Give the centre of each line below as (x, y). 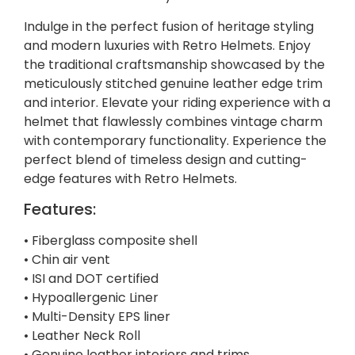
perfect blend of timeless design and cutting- (166, 159)
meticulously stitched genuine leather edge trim (173, 83)
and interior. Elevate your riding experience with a (177, 102)
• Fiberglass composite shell (111, 241)
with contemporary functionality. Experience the (175, 140)
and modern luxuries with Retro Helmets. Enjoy (167, 45)
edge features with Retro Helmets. (130, 178)
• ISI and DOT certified (91, 279)
